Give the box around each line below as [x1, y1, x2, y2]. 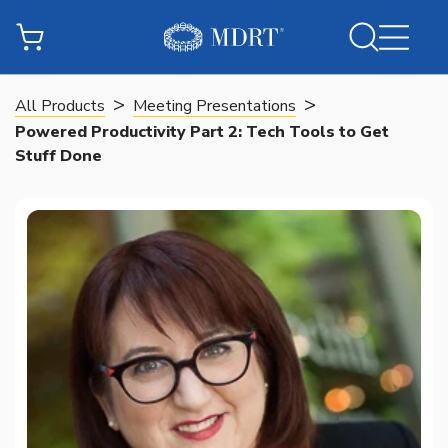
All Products [15, 95, 105, 117]
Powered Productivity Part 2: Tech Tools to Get [15, 121, 389, 143]
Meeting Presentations [133, 95, 296, 117]
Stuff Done [15, 145, 102, 167]
